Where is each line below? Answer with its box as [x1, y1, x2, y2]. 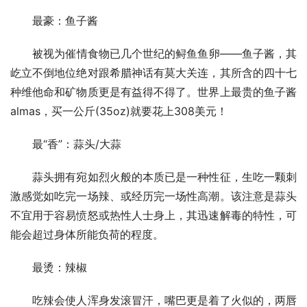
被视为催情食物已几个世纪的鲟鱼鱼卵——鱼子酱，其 [10, 46, 297, 60]
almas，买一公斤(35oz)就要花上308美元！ [10, 103, 228, 118]
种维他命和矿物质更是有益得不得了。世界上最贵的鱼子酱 [10, 84, 297, 99]
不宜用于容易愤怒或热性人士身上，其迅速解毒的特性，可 [10, 208, 297, 222]
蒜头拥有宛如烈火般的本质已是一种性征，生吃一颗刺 [10, 169, 297, 184]
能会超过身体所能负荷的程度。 [10, 227, 164, 241]
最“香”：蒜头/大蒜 [10, 136, 121, 151]
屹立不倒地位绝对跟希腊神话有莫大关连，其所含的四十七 [10, 65, 297, 79]
